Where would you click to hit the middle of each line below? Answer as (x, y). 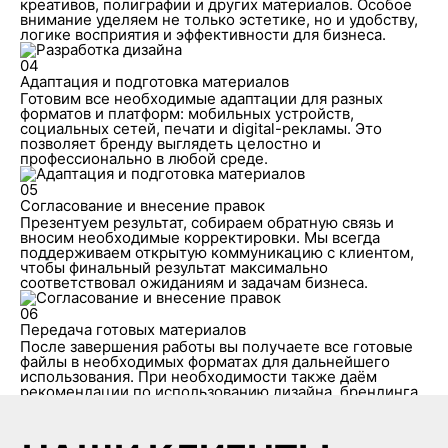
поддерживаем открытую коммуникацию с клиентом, (216, 252)
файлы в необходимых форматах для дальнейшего (204, 361)
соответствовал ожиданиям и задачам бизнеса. (193, 282)
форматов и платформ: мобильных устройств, (186, 113)
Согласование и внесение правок (142, 205)
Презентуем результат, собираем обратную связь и (206, 222)
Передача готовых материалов (132, 329)
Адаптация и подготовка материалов (154, 81)
